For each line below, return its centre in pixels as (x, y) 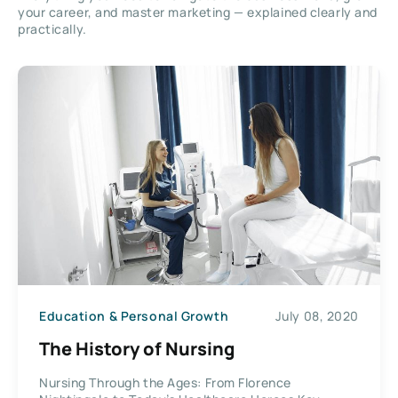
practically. (52, 28)
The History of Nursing (137, 349)
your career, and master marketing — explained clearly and (198, 12)
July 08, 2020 (317, 315)
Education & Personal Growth (134, 315)
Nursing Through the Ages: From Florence (165, 383)
